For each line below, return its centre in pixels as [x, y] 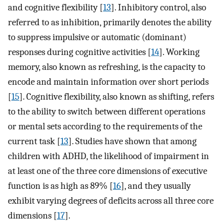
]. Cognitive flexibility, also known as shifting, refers [117, 96]
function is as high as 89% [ [60, 186]
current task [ [34, 141]
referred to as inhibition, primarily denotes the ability [110, 22]
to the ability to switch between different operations [107, 111]
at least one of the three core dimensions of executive [108, 171]
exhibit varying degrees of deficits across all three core [111, 200]
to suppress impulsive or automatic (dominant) [97, 37]
